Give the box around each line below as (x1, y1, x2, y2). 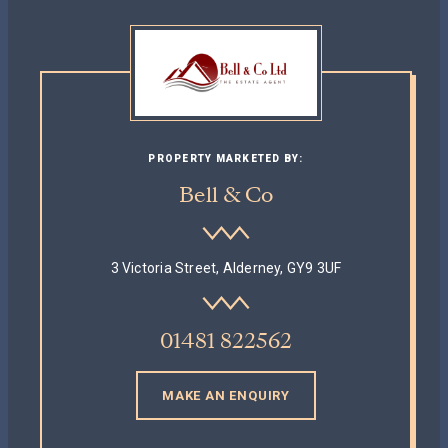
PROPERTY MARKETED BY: (148, 152, 304, 164)
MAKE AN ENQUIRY (161, 387, 291, 403)
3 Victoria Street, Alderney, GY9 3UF (110, 259, 342, 276)
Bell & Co (179, 179, 273, 210)
